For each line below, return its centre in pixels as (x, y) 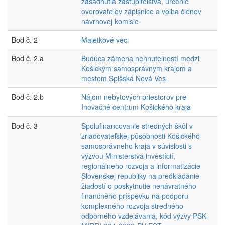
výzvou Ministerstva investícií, (128, 156)
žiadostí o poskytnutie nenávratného (139, 186)
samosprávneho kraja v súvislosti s (137, 146)
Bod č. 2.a (28, 58)
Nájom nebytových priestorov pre (134, 97)
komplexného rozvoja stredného (132, 206)
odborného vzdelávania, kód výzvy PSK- (145, 216)
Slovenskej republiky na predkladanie (140, 176)
